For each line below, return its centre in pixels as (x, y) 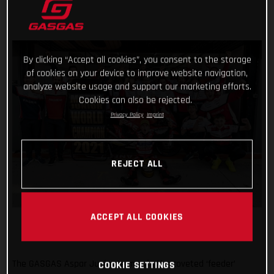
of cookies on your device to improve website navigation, (137, 73)
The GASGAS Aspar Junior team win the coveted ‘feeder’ (124, 264)
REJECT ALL (137, 164)
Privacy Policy (127, 114)
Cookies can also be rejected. (135, 100)
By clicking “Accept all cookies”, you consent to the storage (137, 59)
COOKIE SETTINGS (137, 265)
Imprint (155, 114)
